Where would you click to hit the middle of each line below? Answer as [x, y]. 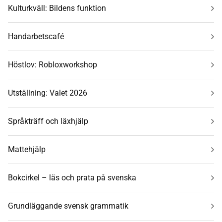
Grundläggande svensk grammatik [68, 206]
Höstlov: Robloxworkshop [53, 65]
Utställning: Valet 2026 [48, 93]
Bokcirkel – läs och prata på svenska [72, 178]
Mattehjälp [27, 149]
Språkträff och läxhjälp [48, 121]
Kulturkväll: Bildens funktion [57, 8]
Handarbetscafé [36, 36]
